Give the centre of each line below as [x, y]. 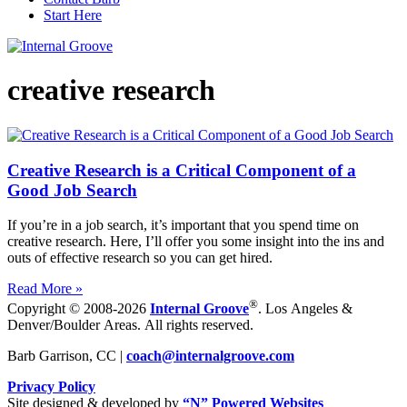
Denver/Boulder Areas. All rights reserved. [130, 325]
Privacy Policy [51, 387]
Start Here [73, 15]
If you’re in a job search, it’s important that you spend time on [183, 225]
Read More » [45, 289]
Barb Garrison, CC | [67, 356]
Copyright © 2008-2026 [79, 309]
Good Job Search [72, 190]
